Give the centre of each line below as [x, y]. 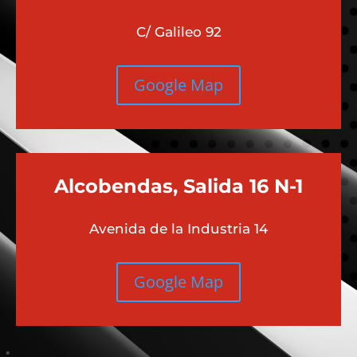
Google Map [178, 182]
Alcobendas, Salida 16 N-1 [178, 283]
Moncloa [230, 86]
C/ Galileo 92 [178, 129]
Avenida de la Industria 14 [178, 326]
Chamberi [135, 86]
